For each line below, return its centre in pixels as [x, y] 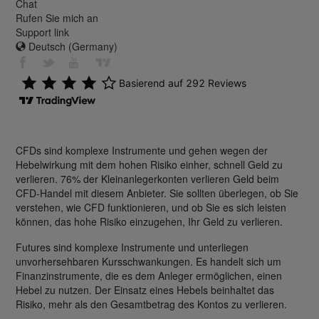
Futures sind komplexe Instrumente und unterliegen [132, 247]
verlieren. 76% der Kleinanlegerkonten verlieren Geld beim [147, 178]
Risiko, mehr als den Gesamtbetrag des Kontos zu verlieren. [151, 304]
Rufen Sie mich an [57, 18]
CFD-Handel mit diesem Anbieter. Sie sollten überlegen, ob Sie [157, 193]
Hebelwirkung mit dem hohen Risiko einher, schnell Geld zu [149, 164]
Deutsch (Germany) [72, 47]
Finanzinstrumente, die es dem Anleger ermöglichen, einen [149, 275]
